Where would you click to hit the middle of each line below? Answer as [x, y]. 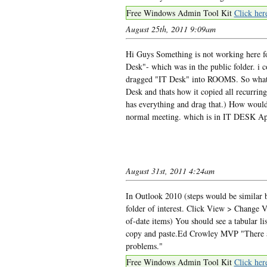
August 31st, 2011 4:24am [170, 170]
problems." [144, 246]
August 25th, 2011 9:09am [170, 29]
